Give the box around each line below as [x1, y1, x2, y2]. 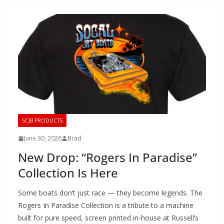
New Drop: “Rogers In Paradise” [18, 149, 197, 166]
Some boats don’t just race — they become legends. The [18, 188, 202, 198]
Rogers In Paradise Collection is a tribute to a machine [18, 200, 193, 210]
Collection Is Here [18, 164, 118, 181]
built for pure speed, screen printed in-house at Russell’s [18, 213, 198, 223]
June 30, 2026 [24, 134, 61, 143]
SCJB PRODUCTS [22, 117, 62, 124]
